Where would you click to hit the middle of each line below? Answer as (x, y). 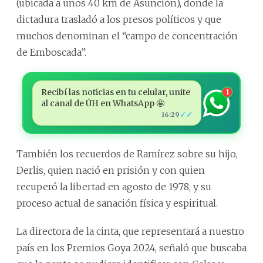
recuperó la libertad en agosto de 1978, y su (114, 187)
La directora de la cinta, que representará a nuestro (130, 232)
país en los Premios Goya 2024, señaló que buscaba (131, 248)
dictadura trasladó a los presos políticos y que (119, 20)
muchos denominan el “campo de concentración (127, 36)
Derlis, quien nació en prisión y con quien (111, 171)
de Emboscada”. (51, 53)
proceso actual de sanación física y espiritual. (117, 203)
